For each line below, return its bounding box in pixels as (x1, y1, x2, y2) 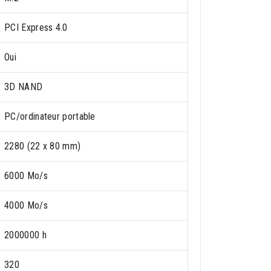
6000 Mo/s (4, 169, 48, 181)
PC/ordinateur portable (4, 110, 96, 122)
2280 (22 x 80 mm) (4, 140, 81, 152)
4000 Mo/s (4, 199, 48, 211)
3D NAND (4, 80, 43, 93)
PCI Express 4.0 (4, 21, 68, 33)
